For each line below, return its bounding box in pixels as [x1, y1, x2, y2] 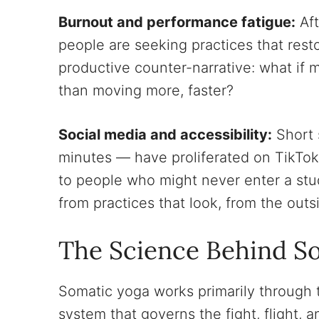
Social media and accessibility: [58, 125, 272, 143]
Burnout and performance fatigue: [58, 13, 296, 31]
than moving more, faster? [58, 81, 234, 99]
